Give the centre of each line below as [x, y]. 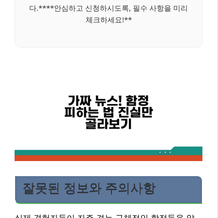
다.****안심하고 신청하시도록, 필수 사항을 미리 [109, 8]
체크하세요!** [109, 19]
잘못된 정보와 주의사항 [89, 188]
